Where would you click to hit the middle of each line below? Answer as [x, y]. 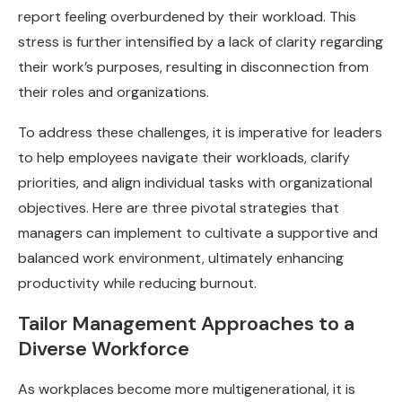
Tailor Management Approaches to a [186, 323]
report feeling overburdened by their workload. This [187, 16]
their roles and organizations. [114, 92]
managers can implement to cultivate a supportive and [198, 232]
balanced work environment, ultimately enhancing [181, 258]
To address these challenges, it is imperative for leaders [200, 132]
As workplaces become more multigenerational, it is [187, 389]
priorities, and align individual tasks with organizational [195, 182]
